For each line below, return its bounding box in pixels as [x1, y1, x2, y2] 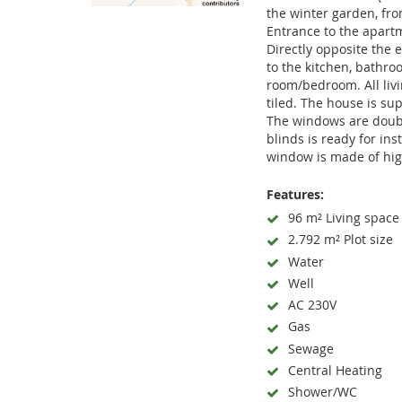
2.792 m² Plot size [288, 231, 393, 249]
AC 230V [288, 296, 336, 313]
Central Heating [288, 361, 382, 379]
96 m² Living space [288, 209, 399, 226]
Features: [267, 186, 324, 203]
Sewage [288, 339, 334, 357]
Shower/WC [288, 383, 357, 400]
